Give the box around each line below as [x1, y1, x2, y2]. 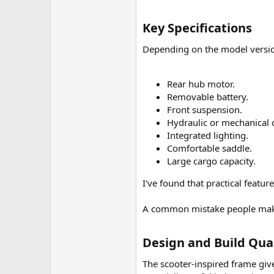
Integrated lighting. [167, 129, 248, 141]
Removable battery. [167, 91, 248, 103]
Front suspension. [167, 103, 242, 116]
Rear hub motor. [167, 78, 235, 90]
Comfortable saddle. [167, 142, 252, 154]
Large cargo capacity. [167, 155, 256, 167]
